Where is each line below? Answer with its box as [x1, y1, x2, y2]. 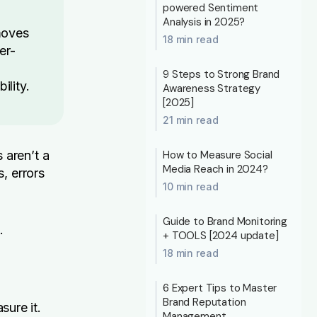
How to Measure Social [163, 148, 272, 162]
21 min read [163, 114, 219, 126]
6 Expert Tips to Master [163, 281, 277, 295]
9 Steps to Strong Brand [163, 67, 280, 81]
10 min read [163, 180, 219, 192]
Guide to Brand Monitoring [163, 214, 287, 229]
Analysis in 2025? [163, 15, 246, 29]
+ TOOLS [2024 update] [163, 229, 279, 243]
